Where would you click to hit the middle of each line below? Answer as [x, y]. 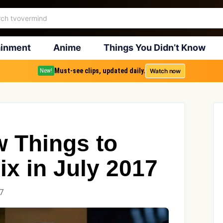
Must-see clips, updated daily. [100, 71]
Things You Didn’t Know [154, 48]
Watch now [165, 71]
